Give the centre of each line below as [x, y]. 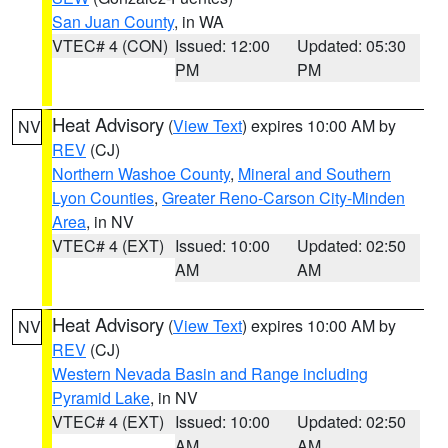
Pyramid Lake [101, 397]
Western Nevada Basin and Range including [210, 373]
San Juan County [113, 21]
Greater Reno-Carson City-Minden [283, 197]
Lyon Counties [103, 197]
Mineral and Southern [314, 173]
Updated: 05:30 [352, 45]
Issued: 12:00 [222, 45]
